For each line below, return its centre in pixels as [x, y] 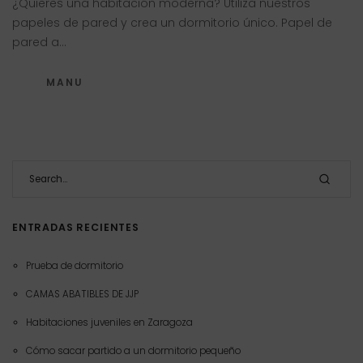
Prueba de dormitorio [74, 265]
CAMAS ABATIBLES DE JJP [82, 294]
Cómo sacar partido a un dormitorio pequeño [133, 350]
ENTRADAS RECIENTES [76, 228]
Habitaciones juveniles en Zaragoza [109, 322]
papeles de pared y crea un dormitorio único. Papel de [172, 22]
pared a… [39, 42]
